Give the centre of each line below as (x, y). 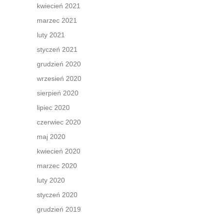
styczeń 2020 (57, 195)
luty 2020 (51, 180)
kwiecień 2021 (59, 6)
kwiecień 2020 (59, 151)
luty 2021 (51, 35)
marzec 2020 (57, 166)
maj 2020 (51, 137)
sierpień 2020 (58, 93)
